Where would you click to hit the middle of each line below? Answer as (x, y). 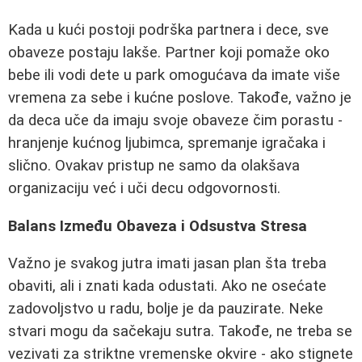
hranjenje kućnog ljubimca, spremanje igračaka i (167, 143)
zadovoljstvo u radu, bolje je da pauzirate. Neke (166, 309)
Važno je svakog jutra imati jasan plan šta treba (167, 264)
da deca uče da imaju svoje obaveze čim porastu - (175, 120)
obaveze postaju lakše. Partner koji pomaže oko (169, 52)
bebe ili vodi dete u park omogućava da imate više (174, 75)
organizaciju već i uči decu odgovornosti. (144, 188)
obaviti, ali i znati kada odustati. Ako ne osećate (167, 286)
